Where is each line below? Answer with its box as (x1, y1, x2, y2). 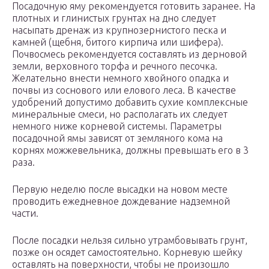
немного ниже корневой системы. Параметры (12, 121, 222, 132)
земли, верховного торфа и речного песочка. (12, 61, 217, 72)
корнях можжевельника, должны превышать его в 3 (12, 145, 249, 156)
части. (12, 208, 38, 219)
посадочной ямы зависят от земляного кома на (12, 133, 223, 144)
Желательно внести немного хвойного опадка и (12, 73, 229, 84)
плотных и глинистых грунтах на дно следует (12, 13, 216, 24)
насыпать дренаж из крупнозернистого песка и (12, 25, 226, 36)
